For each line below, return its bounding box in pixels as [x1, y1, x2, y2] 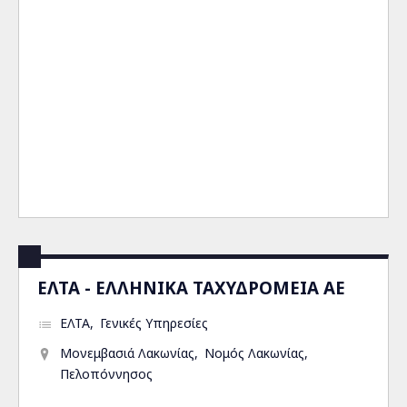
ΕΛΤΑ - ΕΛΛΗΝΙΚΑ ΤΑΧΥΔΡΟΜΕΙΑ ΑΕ [37, 276, 345, 299]
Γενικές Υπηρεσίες [100, 314, 208, 332]
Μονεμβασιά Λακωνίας [60, 344, 194, 362]
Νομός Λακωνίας [204, 344, 304, 362]
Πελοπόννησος [60, 365, 153, 382]
